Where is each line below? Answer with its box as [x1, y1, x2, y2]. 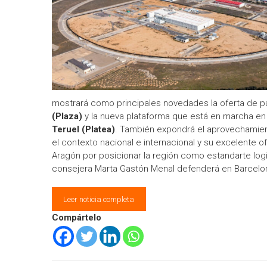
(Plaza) [52, 111, 82, 122]
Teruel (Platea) [52, 124, 115, 135]
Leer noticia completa [63, 194, 135, 204]
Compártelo [52, 212, 101, 223]
